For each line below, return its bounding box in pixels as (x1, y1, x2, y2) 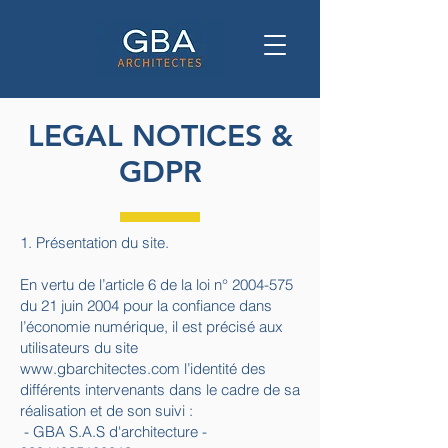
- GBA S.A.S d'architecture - (20, 422, 207, 441)
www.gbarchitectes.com (20, 359, 180, 378)
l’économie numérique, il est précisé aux (20, 317, 283, 336)
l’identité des (180, 359, 266, 378)
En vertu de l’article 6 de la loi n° (20, 275, 232, 294)
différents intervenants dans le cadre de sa (20, 380, 300, 399)
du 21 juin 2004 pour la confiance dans (20, 296, 272, 315)
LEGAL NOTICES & (27, 118, 293, 154)
